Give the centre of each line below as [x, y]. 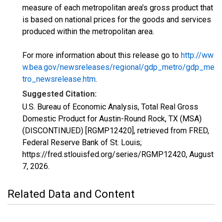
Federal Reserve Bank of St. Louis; [82, 142]
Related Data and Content [71, 194]
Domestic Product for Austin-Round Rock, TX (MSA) [112, 119]
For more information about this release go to [102, 55]
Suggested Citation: [59, 94]
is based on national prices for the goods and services [117, 20]
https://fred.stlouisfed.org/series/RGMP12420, [106, 154]
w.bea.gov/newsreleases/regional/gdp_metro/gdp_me [118, 67]
